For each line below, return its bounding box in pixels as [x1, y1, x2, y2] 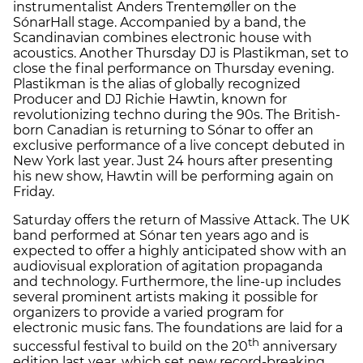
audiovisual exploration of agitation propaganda [13, 258, 322, 274]
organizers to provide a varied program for [13, 304, 284, 320]
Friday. [13, 183, 61, 199]
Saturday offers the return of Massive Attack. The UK [13, 211, 349, 228]
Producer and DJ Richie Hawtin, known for [13, 91, 287, 107]
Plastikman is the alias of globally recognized [13, 75, 301, 92]
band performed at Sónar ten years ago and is [13, 227, 309, 243]
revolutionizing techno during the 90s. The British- [13, 106, 340, 122]
